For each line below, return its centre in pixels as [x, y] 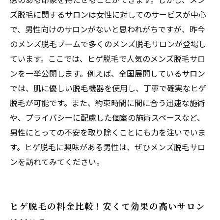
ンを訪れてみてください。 [57, 162]
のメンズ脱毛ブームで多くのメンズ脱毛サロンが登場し [108, 44]
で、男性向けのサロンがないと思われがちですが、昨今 [108, 29]
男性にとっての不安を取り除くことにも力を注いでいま [108, 132]
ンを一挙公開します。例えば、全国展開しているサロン [108, 73]
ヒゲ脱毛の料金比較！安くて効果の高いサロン [108, 206]
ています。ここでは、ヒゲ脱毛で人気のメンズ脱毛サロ [108, 58]
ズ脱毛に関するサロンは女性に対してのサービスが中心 [108, 14]
